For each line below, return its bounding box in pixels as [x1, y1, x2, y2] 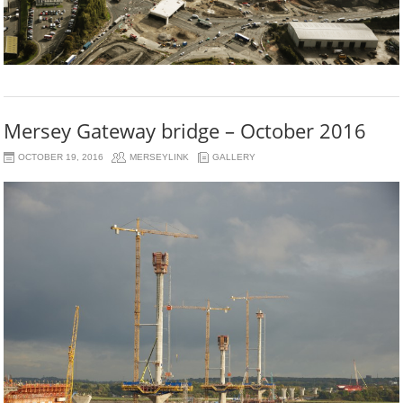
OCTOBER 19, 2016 [18, 151, 104, 162]
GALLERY [212, 151, 256, 162]
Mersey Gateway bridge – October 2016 [4, 116, 367, 144]
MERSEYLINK [130, 151, 190, 162]
